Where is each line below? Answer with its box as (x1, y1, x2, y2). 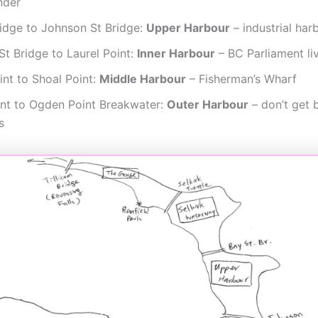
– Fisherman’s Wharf (186, 72, 297, 87)
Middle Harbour (99, 72, 186, 87)
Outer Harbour (167, 97, 248, 112)
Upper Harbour (146, 21, 230, 35)
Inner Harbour (137, 46, 215, 61)
